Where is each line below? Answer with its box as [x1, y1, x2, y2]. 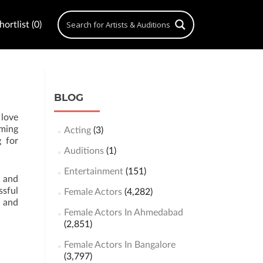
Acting [63, 126, 91, 135]
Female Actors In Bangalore [63, 240, 176, 249]
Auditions [63, 146, 104, 156]
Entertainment [63, 167, 123, 176]
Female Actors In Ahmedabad [63, 208, 183, 217]
